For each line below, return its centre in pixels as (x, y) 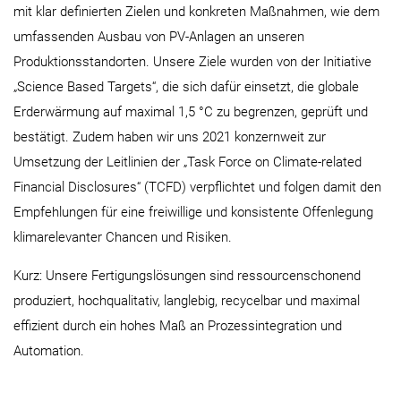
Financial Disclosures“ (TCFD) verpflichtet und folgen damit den (197, 187)
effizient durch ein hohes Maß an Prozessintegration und (178, 326)
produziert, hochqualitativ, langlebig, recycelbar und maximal (187, 301)
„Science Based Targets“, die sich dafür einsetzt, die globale (186, 87)
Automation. (49, 351)
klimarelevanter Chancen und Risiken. (123, 237)
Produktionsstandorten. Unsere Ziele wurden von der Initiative (192, 62)
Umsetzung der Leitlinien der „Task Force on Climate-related (188, 162)
